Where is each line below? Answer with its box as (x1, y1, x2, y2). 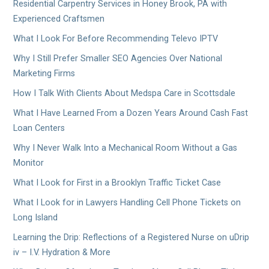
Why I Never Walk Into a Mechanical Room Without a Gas (13, 143, 238, 154)
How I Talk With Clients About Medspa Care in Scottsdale (13, 88, 236, 99)
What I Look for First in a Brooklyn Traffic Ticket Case (13, 178, 222, 189)
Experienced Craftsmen (13, 14, 105, 25)
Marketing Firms (13, 68, 76, 79)
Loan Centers (13, 123, 65, 134)
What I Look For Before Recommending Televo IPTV (13, 34, 219, 44)
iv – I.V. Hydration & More (13, 247, 111, 258)
